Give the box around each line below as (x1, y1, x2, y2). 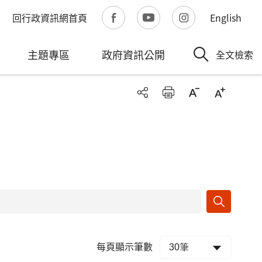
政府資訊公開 (102, 47, 166, 62)
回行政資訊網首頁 (12, 11, 87, 25)
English (210, 11, 242, 25)
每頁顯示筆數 (96, 239, 153, 253)
